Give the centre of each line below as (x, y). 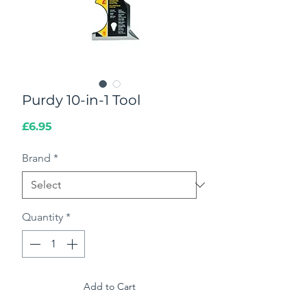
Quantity (42, 217)
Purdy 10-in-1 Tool (81, 100)
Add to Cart (109, 287)
